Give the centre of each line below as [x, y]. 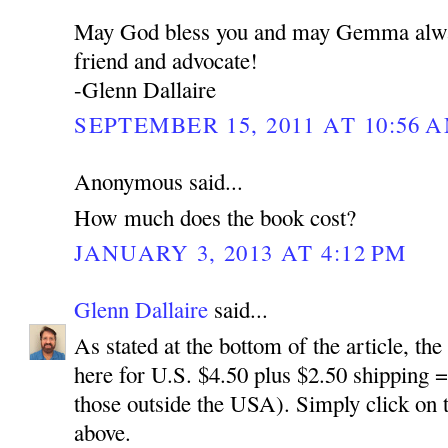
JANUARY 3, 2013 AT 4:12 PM [240, 251]
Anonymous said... [159, 180]
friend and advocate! [166, 59]
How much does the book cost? [215, 216]
